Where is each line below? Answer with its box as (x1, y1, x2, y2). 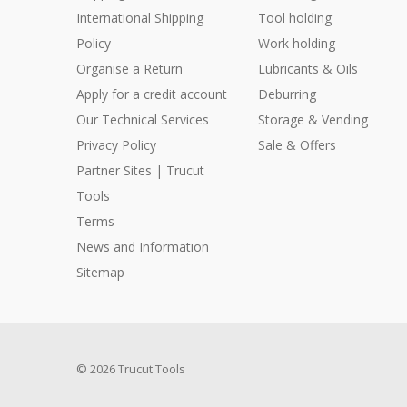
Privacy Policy (76, 136, 156, 154)
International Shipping (76, 9, 203, 27)
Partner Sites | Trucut (76, 162, 204, 180)
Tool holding (257, 9, 332, 27)
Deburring (257, 85, 316, 104)
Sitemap (76, 263, 124, 282)
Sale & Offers (257, 136, 336, 154)
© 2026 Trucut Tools (76, 361, 185, 378)
